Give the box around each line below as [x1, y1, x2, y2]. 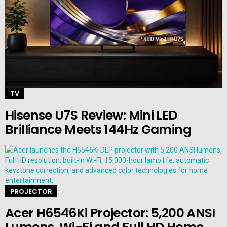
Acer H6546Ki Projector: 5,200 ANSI [5, 204, 215, 222]
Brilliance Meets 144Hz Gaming [5, 121, 191, 139]
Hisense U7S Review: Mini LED [5, 106, 177, 125]
